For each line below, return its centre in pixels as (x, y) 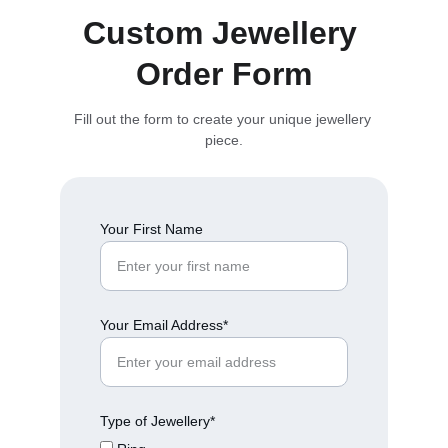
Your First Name (151, 229)
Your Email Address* (164, 325)
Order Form (224, 74)
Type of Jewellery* (157, 421)
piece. (224, 140)
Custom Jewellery (224, 33)
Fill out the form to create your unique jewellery (224, 119)
